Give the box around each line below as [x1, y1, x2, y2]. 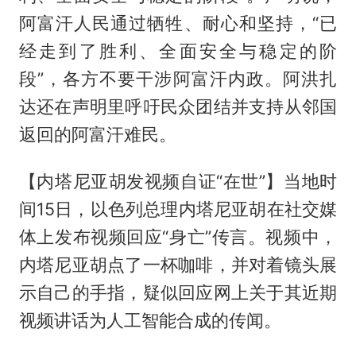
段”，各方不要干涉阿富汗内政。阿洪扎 [18, 68, 338, 90]
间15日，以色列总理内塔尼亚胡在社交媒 [18, 199, 338, 220]
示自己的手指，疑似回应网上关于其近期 [18, 282, 338, 304]
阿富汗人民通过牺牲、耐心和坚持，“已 [18, 13, 338, 34]
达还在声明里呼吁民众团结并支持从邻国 [18, 96, 338, 118]
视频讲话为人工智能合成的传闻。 [18, 310, 281, 331]
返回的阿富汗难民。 [18, 124, 176, 145]
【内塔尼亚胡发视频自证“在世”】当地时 [18, 171, 338, 192]
